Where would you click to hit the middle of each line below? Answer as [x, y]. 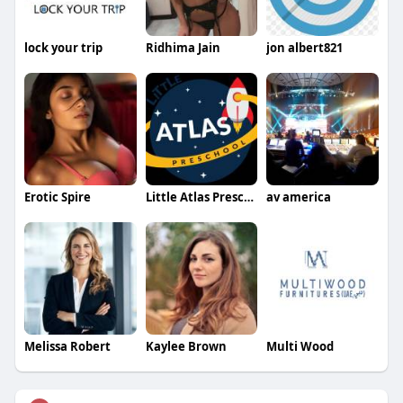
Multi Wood [300, 346]
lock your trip [63, 48]
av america [299, 197]
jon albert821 [305, 48]
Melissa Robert [67, 346]
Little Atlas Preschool [248, 197]
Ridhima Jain [183, 48]
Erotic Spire [57, 197]
